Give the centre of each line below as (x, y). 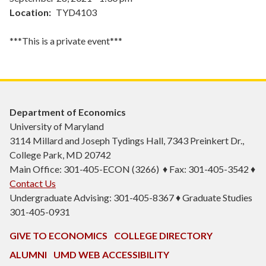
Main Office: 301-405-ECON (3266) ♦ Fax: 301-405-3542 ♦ (132, 169)
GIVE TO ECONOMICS (58, 236)
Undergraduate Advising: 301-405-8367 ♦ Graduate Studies (131, 198)
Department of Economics (68, 112)
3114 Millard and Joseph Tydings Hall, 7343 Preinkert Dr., (127, 141)
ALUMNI (28, 255)
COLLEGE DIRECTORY (163, 236)
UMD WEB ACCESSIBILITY (111, 255)
